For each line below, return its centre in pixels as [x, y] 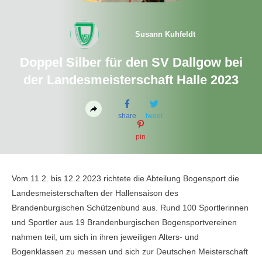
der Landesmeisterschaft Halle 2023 [131, 80]
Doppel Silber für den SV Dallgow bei [131, 62]
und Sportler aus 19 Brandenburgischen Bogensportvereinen [124, 222]
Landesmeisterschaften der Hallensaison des [95, 193]
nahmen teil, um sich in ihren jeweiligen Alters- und [105, 237]
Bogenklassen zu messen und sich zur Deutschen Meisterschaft [130, 251]
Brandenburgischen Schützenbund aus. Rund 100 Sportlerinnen [130, 207]
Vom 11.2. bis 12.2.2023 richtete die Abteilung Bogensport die [125, 178]
